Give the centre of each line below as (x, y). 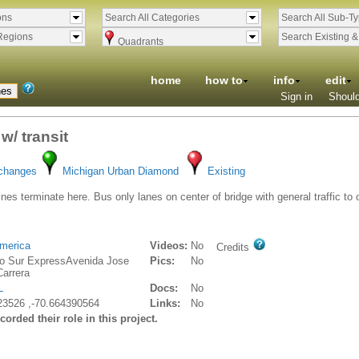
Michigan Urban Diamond (121, 171)
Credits (234, 247)
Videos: (169, 246)
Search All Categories (152, 18)
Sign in (296, 97)
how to (224, 80)
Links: (165, 303)
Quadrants (141, 42)
